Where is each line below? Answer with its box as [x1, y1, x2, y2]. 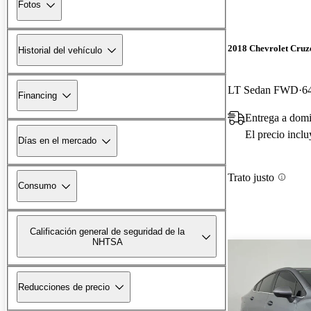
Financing [18, 90, 57, 101]
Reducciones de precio [18, 281, 110, 292]
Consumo [18, 180, 56, 192]
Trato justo [228, 171, 274, 183]
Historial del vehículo [18, 44, 102, 56]
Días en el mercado [18, 135, 96, 146]
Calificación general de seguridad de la [30, 226, 185, 237]
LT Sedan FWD [228, 83, 299, 96]
